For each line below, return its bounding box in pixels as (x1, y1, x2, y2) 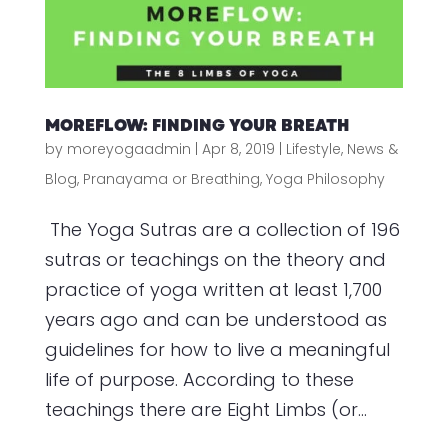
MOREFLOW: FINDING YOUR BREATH (44, 113, 349, 137)
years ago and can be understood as (44, 306, 387, 332)
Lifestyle (285, 138, 341, 159)
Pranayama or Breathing (82, 168, 260, 189)
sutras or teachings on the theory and (44, 246, 386, 272)
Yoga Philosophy (265, 168, 385, 189)
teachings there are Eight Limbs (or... (44, 396, 367, 422)
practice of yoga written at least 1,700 (44, 276, 382, 302)
